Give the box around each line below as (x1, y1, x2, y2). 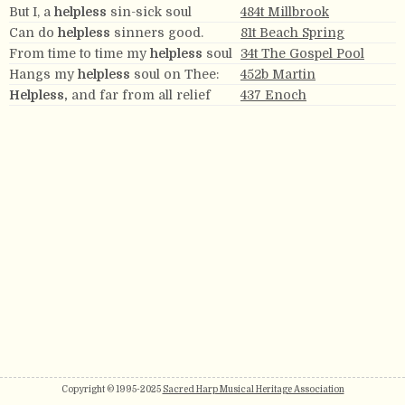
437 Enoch (240, 88, 306, 102)
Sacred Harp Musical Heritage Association (162, 384, 344, 394)
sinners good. (110, 25, 203, 40)
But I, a (9, 5, 54, 19)
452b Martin (240, 67, 316, 81)
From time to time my (9, 46, 150, 61)
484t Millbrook (240, 5, 329, 19)
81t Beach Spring (240, 25, 344, 40)
